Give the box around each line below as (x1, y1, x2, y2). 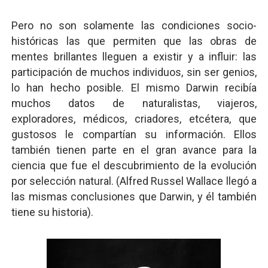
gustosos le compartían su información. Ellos (11, 128, 257, 141)
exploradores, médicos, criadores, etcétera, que (11, 112, 257, 125)
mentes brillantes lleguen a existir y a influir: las (11, 50, 257, 63)
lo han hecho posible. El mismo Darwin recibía (11, 81, 257, 94)
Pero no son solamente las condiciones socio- (11, 19, 257, 32)
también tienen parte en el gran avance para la (11, 144, 257, 156)
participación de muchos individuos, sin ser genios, (11, 66, 257, 78)
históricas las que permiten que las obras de (11, 35, 257, 47)
